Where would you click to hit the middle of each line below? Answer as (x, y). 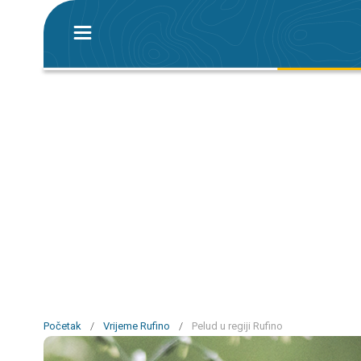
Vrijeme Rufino (137, 326)
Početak (62, 326)
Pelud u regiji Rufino (237, 326)
